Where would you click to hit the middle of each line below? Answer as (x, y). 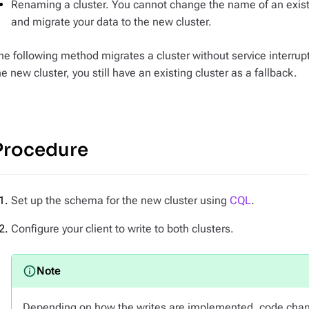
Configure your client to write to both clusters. (122, 229)
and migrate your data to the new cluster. (111, 22)
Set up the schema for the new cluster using (120, 200)
